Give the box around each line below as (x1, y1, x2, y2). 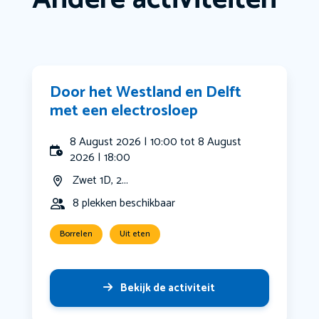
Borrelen (59, 227, 93, 241)
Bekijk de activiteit (120, 279, 216, 298)
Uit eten (119, 227, 150, 241)
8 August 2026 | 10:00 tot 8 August (70, 132, 242, 152)
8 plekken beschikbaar (72, 194, 175, 214)
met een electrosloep (49, 98, 198, 125)
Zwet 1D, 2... (72, 171, 128, 191)
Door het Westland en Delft (49, 80, 241, 106)
